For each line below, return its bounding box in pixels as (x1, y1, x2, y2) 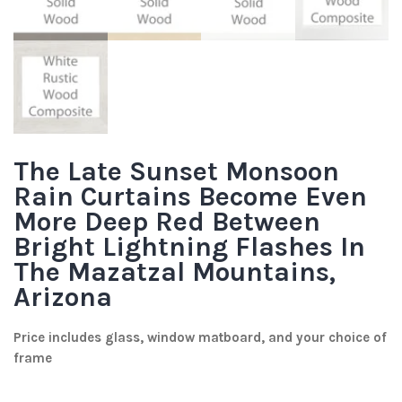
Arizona (13, 281, 112, 314)
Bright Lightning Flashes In (13, 231, 365, 264)
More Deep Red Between (13, 205, 320, 239)
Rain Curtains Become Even (13, 180, 367, 214)
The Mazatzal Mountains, (13, 256, 336, 289)
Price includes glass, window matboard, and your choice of (13, 329, 387, 346)
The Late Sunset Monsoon (13, 155, 339, 188)
